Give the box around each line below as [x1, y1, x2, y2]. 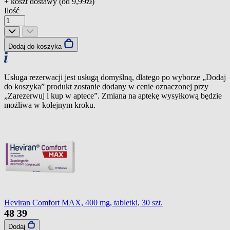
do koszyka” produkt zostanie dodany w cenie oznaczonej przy [4, 82, 208, 91]
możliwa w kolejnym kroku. [4, 100, 95, 109]
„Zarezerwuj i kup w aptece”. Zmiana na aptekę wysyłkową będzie [4, 91, 222, 100]
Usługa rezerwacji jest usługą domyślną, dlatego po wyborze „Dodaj [4, 72, 226, 82]
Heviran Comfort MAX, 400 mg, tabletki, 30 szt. [4, 198, 163, 207]
